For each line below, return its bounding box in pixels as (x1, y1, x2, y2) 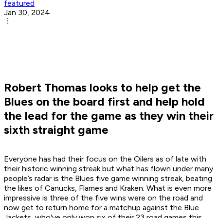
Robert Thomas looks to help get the (4, 80, 201, 95)
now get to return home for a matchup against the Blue (4, 203, 199, 213)
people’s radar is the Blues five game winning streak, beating (4, 174, 212, 183)
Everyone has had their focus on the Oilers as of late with (4, 154, 206, 164)
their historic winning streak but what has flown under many (4, 164, 213, 174)
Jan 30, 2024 (4, 8, 50, 18)
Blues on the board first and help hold (4, 94, 205, 109)
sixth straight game (4, 123, 109, 137)
